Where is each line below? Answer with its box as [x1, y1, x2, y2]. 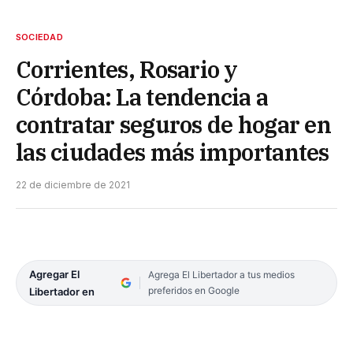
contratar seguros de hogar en [16, 109, 331, 139]
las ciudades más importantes [16, 136, 329, 167]
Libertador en [29, 284, 95, 298]
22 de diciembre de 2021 [16, 178, 130, 191]
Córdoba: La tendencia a [16, 81, 269, 112]
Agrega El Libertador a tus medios [147, 268, 295, 281]
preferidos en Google [147, 284, 240, 296]
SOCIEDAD [16, 31, 63, 43]
